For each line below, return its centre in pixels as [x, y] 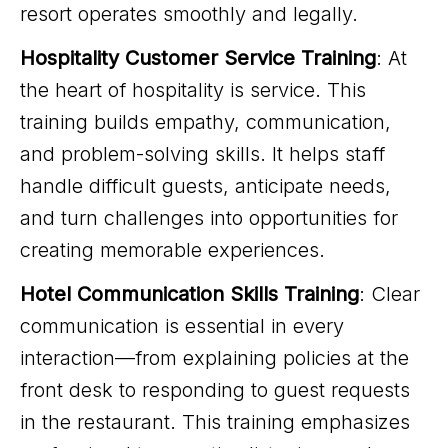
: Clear [389, 294]
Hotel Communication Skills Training [189, 294]
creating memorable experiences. [172, 250]
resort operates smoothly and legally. [189, 14]
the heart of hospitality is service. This [193, 90]
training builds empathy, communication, [205, 122]
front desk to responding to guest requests [215, 390]
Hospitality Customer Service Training [198, 58]
